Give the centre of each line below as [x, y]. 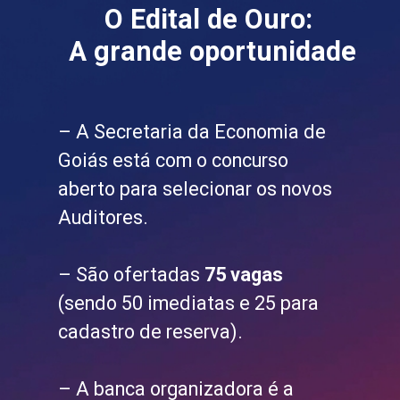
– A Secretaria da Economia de [192, 132]
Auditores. [104, 218]
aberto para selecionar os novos [196, 189]
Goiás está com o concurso [174, 161]
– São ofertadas [132, 275]
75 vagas [244, 275]
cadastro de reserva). [151, 332]
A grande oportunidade [212, 51]
